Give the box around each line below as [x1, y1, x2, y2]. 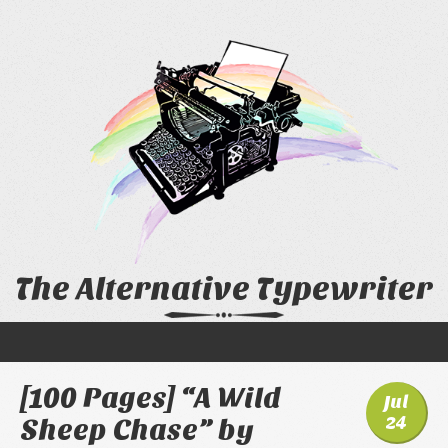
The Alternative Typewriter [15, 270, 433, 308]
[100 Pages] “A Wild [20, 381, 281, 414]
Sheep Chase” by [20, 413, 254, 446]
